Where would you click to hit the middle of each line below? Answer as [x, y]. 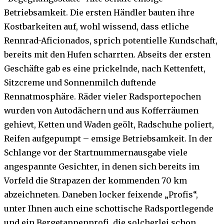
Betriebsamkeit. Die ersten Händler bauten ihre [99, 13]
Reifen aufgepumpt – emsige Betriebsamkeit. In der [108, 139]
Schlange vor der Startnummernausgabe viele [96, 153]
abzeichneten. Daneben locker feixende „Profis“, [101, 195]
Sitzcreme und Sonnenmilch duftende [80, 83]
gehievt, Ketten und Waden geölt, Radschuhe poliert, [109, 125]
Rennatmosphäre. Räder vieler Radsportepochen [102, 97]
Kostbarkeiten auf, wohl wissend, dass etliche [96, 27]
